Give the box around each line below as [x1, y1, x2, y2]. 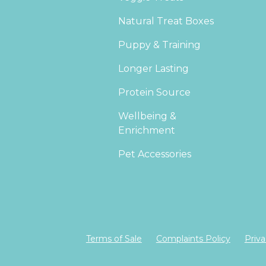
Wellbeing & [118, 110, 177, 122]
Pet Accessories [118, 148, 192, 160]
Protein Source [118, 86, 191, 98]
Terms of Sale [85, 233, 142, 244]
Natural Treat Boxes [118, 15, 214, 27]
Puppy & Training [118, 39, 201, 50]
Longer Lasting [118, 62, 189, 74]
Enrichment [118, 124, 176, 136]
